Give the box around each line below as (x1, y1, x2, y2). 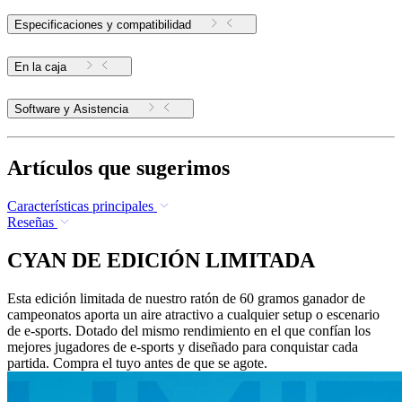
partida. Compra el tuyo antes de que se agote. (7, 354, 267, 371)
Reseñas (7, 214, 54, 230)
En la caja (14, 60, 66, 74)
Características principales (7, 197, 153, 214)
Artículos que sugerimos (7, 155, 230, 179)
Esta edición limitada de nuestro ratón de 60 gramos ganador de (7, 290, 365, 306)
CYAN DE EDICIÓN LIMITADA (7, 248, 315, 272)
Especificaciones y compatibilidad (14, 18, 191, 32)
